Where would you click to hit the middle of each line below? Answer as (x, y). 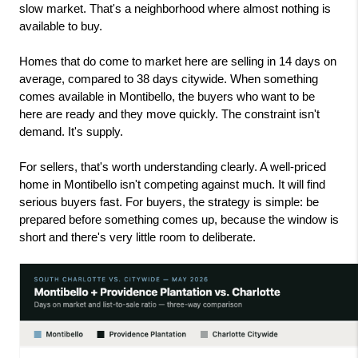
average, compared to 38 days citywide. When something (169, 80)
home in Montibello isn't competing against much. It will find (172, 185)
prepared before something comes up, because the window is (179, 220)
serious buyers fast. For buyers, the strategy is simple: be (169, 203)
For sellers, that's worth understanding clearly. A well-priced (173, 167)
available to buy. (61, 27)
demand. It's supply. (71, 132)
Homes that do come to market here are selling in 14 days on (178, 62)
